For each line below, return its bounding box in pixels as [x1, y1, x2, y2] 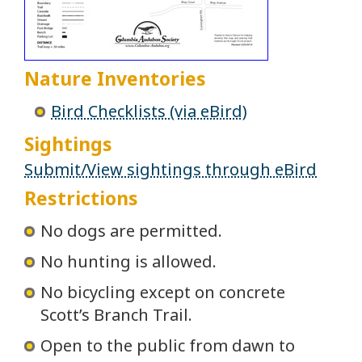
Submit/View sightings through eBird [24, 158, 317, 180]
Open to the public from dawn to [40, 335, 295, 357]
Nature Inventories [24, 65, 206, 91]
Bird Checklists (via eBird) [51, 99, 248, 122]
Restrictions [24, 185, 138, 212]
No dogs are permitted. [40, 220, 222, 242]
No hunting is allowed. [40, 250, 217, 273]
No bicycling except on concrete [40, 281, 285, 304]
